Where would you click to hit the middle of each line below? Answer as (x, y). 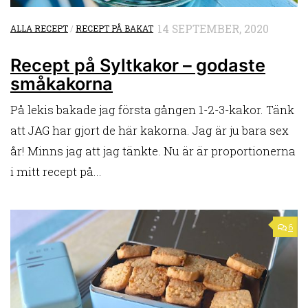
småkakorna (62, 83)
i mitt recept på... (56, 171)
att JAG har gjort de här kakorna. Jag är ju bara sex (150, 130)
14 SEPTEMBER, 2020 (213, 29)
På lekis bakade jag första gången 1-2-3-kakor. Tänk (152, 109)
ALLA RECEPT (39, 29)
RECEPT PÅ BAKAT (114, 29)
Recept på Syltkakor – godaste (138, 65)
